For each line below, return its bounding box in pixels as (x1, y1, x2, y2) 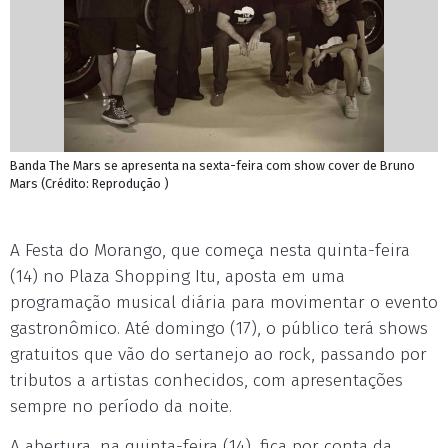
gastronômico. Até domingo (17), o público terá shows (10, 318, 428, 339)
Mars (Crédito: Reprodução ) (10, 176, 169, 191)
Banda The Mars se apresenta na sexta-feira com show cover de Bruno (10, 158, 415, 173)
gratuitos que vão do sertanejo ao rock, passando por (10, 344, 427, 365)
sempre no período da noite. (10, 396, 232, 417)
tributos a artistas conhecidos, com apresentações (10, 370, 403, 391)
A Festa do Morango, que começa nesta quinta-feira (10, 240, 410, 261)
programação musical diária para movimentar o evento (10, 292, 438, 313)
